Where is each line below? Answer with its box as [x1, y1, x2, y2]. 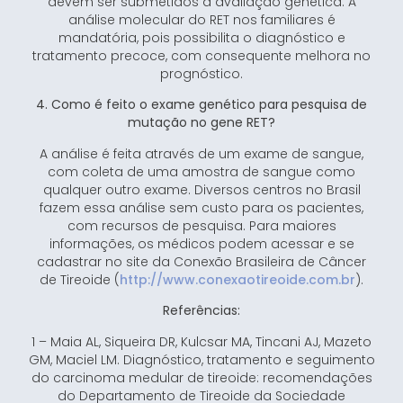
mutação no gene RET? [128, 113, 275, 132]
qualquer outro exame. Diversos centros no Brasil [42, 180, 361, 199]
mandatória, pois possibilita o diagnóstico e [58, 29, 345, 48]
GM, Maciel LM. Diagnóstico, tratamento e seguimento [28, 350, 375, 369]
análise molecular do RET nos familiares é [67, 11, 336, 30]
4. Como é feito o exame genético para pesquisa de [36, 95, 367, 114]
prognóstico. [160, 65, 243, 84]
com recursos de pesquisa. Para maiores [67, 216, 336, 235]
